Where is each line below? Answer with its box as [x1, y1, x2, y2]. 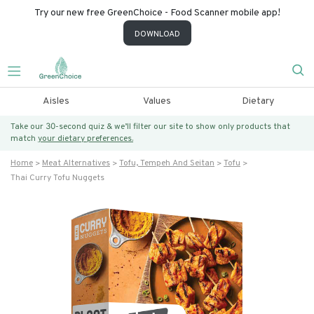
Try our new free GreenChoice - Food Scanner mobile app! [34, 7, 280, 19]
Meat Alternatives [42, 158, 110, 169]
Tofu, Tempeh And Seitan [119, 158, 214, 169]
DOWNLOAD [134, 29, 180, 40]
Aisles [42, 95, 69, 107]
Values [142, 95, 171, 107]
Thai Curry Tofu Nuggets [11, 172, 104, 184]
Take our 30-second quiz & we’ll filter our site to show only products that [11, 121, 290, 132]
